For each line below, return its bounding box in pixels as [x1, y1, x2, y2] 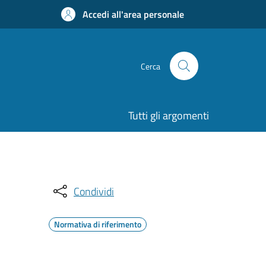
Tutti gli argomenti [128, 107, 209, 123]
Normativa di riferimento [54, 218, 141, 230]
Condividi [74, 183, 114, 199]
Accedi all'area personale [83, 7, 184, 21]
